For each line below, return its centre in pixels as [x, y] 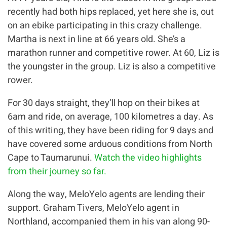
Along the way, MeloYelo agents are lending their [106, 194]
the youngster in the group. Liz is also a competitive [112, 66]
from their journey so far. [57, 171]
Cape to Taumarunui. [51, 158]
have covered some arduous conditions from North [110, 144]
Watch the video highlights [148, 158]
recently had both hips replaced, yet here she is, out [111, 12]
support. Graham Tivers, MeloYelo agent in [93, 208]
